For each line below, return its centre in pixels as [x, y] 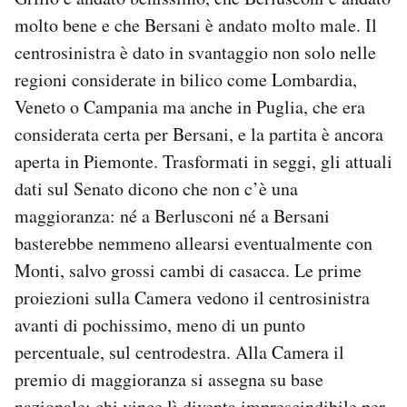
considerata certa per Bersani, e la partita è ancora [199, 134]
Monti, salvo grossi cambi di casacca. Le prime [188, 270]
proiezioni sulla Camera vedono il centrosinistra [192, 297]
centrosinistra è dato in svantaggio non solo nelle [195, 52]
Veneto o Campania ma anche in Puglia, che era [190, 106]
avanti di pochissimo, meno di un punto [160, 324]
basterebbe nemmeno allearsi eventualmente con [194, 243]
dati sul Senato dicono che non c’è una [156, 188]
